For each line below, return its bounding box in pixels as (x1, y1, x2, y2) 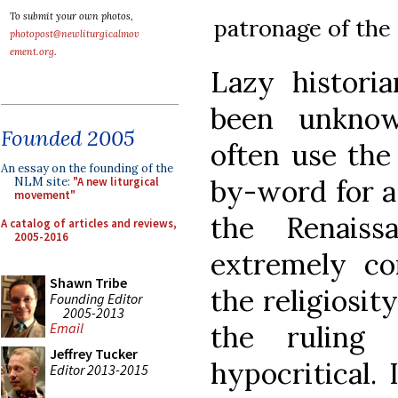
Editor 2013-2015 (50, 360, 148, 378)
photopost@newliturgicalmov (10, 28, 139, 40)
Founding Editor (50, 289, 142, 307)
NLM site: (14, 174, 73, 189)
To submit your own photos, (10, 10, 133, 22)
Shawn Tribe (50, 274, 127, 291)
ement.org (10, 45, 54, 58)
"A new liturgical (73, 174, 159, 189)
